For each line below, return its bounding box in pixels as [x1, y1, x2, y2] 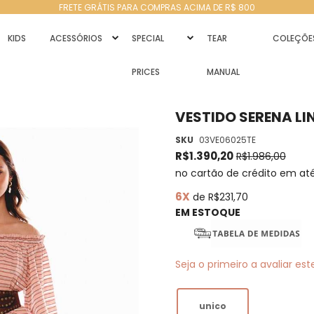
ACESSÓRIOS [49, 32, 102, 44]
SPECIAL [131, 32, 164, 44]
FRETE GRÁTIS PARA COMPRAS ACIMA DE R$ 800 [59, 1, 255, 13]
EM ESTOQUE [175, 205, 240, 219]
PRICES [131, 66, 160, 78]
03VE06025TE [198, 134, 256, 146]
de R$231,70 [189, 190, 248, 204]
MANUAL [207, 66, 240, 78]
